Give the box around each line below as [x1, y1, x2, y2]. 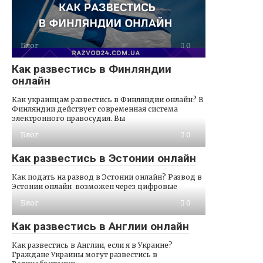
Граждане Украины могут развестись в [12, 249, 157, 259]
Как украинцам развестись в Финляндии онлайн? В [12, 95, 204, 104]
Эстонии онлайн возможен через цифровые [12, 181, 177, 191]
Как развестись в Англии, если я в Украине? [12, 240, 173, 249]
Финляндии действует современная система [12, 104, 178, 113]
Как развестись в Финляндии [12, 62, 171, 76]
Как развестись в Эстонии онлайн [12, 151, 196, 165]
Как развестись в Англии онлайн [12, 219, 189, 233]
